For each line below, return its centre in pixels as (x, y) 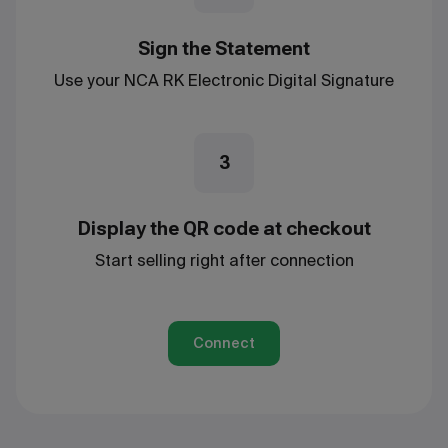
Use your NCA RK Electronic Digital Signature (224, 80)
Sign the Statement (224, 48)
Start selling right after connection (224, 260)
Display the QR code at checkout (224, 228)
